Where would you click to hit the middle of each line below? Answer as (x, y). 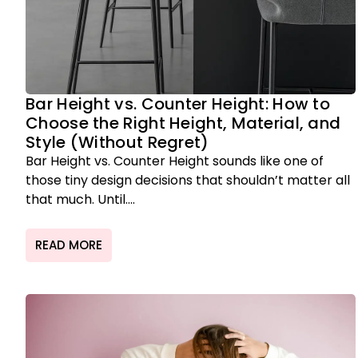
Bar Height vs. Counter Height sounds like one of (175, 161)
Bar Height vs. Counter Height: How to (178, 104)
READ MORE (69, 245)
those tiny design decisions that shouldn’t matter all (188, 180)
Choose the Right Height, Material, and (183, 123)
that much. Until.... (80, 199)
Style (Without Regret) (117, 142)
